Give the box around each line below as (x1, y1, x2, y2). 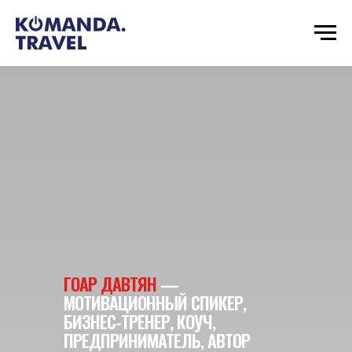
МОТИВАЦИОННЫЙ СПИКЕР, (64, 290, 246, 315)
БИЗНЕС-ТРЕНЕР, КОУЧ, (64, 309, 215, 334)
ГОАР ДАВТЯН (64, 271, 156, 296)
